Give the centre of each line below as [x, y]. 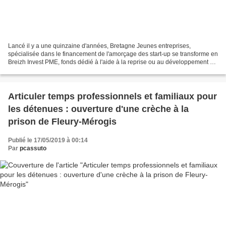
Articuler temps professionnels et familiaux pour [112, 97]
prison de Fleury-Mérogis [62, 122]
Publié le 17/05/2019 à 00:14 [48, 140]
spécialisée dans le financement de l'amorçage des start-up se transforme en [113, 54]
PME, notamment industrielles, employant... [67, 70]
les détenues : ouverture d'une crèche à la [98, 109]
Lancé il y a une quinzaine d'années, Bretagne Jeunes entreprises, [99, 46]
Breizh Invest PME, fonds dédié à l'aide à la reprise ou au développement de [112, 62]
